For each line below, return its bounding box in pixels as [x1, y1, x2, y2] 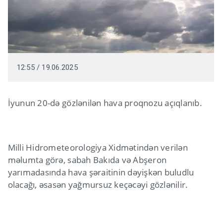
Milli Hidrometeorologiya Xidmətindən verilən [7, 142, 188, 154]
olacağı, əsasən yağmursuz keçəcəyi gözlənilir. [7, 179, 188, 191]
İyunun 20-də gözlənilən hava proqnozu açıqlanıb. [7, 97, 202, 109]
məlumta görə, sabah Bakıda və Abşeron [7, 154, 167, 166]
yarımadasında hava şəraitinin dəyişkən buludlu [7, 166, 194, 178]
